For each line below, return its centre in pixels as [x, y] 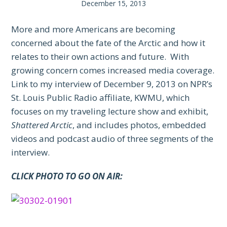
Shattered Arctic [42, 125]
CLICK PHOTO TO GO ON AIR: [67, 176]
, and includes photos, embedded [140, 125]
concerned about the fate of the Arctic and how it [108, 43]
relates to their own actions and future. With [100, 56]
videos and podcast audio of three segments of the [112, 138]
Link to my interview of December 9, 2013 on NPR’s [112, 84]
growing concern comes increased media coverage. [113, 70]
